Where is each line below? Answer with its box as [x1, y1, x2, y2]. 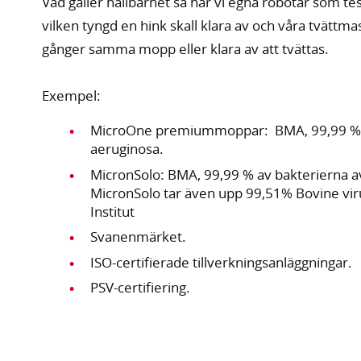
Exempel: [42, 86, 102, 106]
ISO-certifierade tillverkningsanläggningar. [90, 252, 353, 272]
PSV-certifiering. [90, 278, 191, 297]
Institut [90, 201, 135, 221]
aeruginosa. [90, 139, 168, 159]
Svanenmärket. [90, 227, 190, 247]
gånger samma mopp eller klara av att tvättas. [42, 39, 330, 59]
